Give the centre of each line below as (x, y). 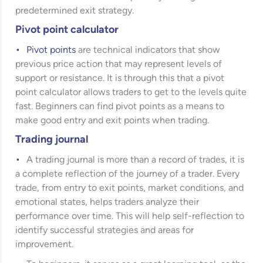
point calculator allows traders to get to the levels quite (131, 92)
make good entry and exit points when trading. (112, 121)
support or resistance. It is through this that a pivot (120, 78)
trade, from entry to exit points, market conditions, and (130, 188)
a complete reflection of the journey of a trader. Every (128, 174)
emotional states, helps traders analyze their (107, 202)
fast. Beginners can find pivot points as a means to (120, 107)
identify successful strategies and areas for (105, 230)
